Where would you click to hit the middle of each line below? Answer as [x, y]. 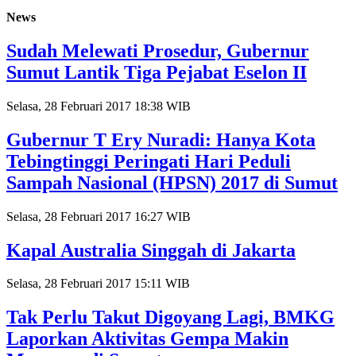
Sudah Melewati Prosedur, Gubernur [158, 50]
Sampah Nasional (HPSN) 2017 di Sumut [172, 182]
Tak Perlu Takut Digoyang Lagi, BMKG [170, 317]
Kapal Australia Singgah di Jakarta [151, 250]
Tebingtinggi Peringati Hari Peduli [149, 161]
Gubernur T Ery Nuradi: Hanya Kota [161, 139]
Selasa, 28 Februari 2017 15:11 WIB [98, 284]
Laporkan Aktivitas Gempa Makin [147, 339]
